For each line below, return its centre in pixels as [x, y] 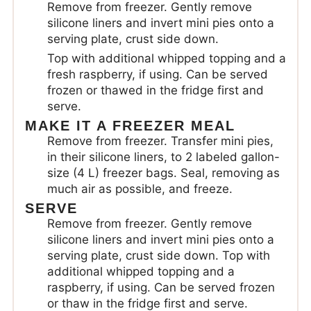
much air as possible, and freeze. [140, 188]
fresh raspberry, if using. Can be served [157, 74]
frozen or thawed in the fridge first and [155, 90]
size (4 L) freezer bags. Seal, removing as [163, 173]
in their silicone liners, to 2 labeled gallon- [163, 157]
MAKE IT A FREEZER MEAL [130, 125]
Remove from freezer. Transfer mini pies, [160, 141]
